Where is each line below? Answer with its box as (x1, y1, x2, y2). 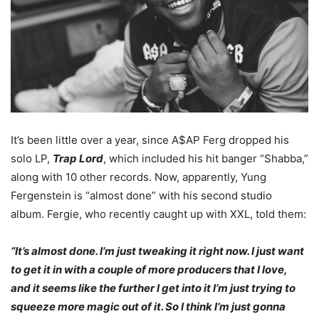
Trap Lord (53, 151, 103, 165)
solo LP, (11, 151, 53, 165)
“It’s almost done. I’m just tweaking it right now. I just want (11, 244, 304, 258)
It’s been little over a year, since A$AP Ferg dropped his (11, 132, 289, 147)
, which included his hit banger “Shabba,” (103, 151, 308, 165)
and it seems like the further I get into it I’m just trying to (11, 281, 296, 295)
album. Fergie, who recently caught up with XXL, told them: (11, 206, 306, 221)
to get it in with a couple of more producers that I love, (11, 262, 287, 276)
